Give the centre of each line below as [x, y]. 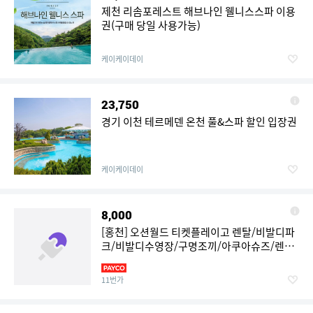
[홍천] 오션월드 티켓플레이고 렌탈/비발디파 [198, 232]
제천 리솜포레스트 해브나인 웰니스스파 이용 [198, 11]
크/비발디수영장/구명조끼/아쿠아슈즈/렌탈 [198, 246]
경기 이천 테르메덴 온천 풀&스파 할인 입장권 [199, 122]
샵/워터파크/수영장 [145, 260]
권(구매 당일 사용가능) [151, 25]
